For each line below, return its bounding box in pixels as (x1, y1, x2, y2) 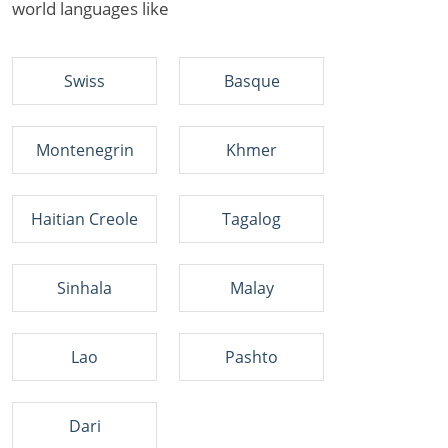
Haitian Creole (31, 208, 138, 230)
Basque (223, 70, 280, 92)
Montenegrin (35, 139, 134, 161)
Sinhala (57, 277, 112, 299)
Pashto (225, 346, 278, 368)
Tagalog (222, 208, 281, 230)
